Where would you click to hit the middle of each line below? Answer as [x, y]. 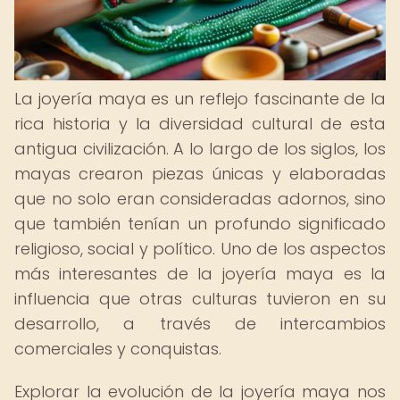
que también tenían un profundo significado [200, 224]
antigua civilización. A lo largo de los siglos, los [200, 149]
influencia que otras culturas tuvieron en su [200, 299]
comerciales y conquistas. [118, 349]
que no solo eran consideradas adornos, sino [200, 199]
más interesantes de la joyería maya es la [200, 274]
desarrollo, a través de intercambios [200, 324]
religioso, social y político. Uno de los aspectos [200, 249]
